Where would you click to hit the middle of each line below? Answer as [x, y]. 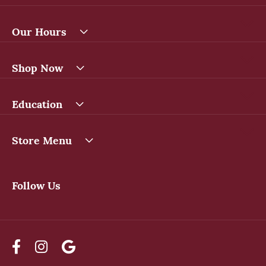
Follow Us [36, 185]
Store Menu [42, 140]
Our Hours [39, 31]
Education [37, 103]
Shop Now [37, 67]
